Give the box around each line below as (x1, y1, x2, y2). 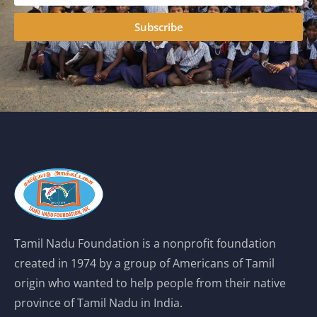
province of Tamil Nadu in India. (14, 295, 183, 311)
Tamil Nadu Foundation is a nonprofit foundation (14, 236, 276, 251)
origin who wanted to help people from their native (14, 275, 286, 291)
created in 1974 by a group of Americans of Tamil (14, 255, 275, 271)
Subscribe (134, 20, 183, 34)
